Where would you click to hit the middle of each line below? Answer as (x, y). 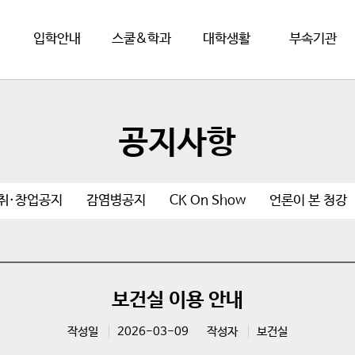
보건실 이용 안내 (177, 300)
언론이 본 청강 (308, 201)
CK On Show (207, 201)
